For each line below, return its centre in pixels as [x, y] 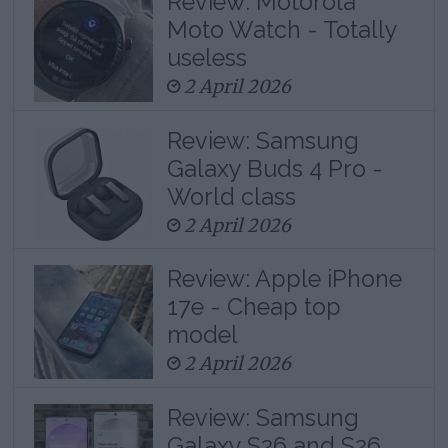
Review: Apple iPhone [284, 279]
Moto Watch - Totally [281, 29]
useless [206, 57]
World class [231, 196]
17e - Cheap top [253, 307]
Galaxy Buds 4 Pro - [274, 168]
